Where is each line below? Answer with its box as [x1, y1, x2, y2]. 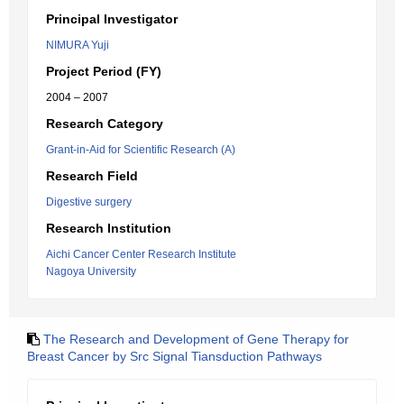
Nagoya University [46, 265, 136, 278]
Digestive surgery [46, 196, 132, 208]
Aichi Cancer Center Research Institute [46, 248, 236, 261]
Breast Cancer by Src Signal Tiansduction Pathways [27, 349, 322, 363]
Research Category [46, 116, 163, 131]
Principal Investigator [46, 12, 178, 26]
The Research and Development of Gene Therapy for [43, 332, 349, 346]
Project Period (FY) [46, 64, 161, 78]
